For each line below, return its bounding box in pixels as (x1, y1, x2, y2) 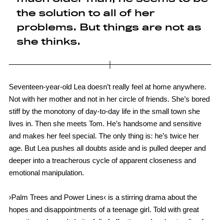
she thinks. (16, 36, 81, 47)
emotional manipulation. (8, 168, 84, 177)
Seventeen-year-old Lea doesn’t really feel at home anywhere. (8, 82, 206, 91)
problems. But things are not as (16, 22, 201, 33)
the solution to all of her (16, 8, 155, 19)
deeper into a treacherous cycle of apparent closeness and (8, 156, 196, 165)
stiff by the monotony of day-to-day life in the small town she (8, 107, 200, 116)
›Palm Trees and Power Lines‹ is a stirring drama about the (8, 193, 197, 202)
